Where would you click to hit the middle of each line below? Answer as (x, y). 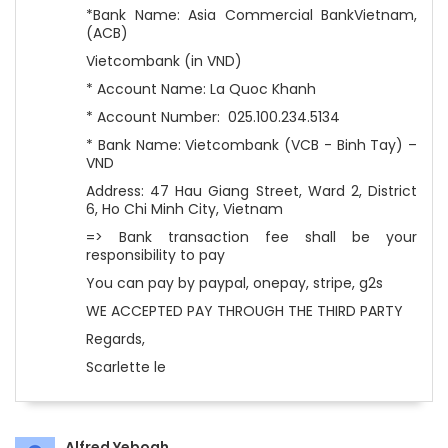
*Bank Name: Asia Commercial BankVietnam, (251, 15)
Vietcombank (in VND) (164, 61)
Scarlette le (126, 367)
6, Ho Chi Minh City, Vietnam (184, 209)
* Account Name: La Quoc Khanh (201, 89)
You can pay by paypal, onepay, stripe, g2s (234, 283)
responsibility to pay (155, 255)
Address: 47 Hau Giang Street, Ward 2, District (251, 191)
